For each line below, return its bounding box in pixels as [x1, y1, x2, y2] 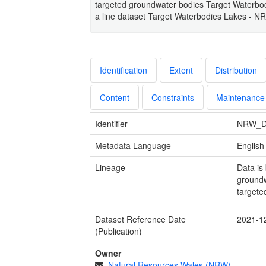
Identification [100, 64, 147, 76]
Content [100, 91, 129, 103]
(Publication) [95, 224, 142, 237]
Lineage [95, 161, 125, 173]
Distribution [215, 64, 257, 76]
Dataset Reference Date [95, 213, 186, 225]
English [237, 139, 265, 151]
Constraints [151, 91, 194, 103]
